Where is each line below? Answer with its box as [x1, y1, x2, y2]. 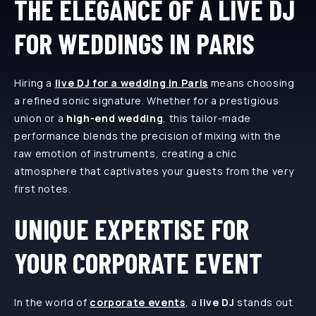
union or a [14, 111, 67, 125]
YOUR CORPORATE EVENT [14, 245, 262, 279]
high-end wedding [66, 111, 164, 125]
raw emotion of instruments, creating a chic [14, 146, 237, 160]
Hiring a [14, 75, 55, 90]
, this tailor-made [163, 111, 251, 125]
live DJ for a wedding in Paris [54, 75, 208, 90]
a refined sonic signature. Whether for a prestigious [14, 93, 279, 107]
